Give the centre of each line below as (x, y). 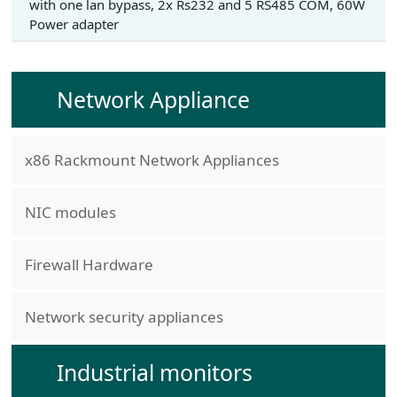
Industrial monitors (154, 372)
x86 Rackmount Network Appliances (152, 160)
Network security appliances (124, 316)
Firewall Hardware (89, 264)
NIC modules (70, 212)
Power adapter (74, 24)
